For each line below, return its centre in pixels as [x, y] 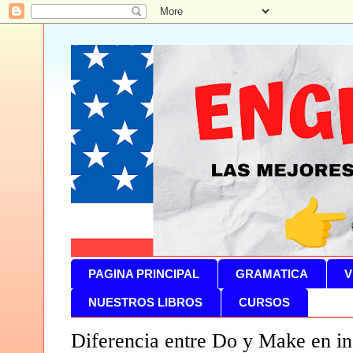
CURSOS [265, 303]
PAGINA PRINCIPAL [144, 273]
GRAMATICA [272, 273]
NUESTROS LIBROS [146, 303]
